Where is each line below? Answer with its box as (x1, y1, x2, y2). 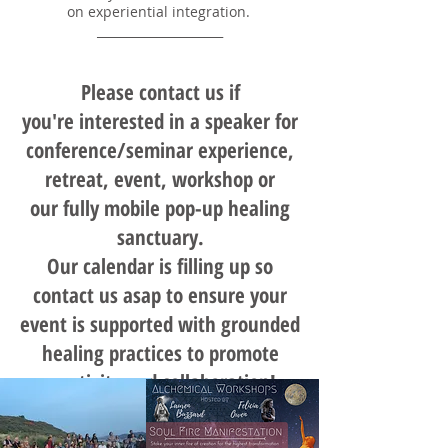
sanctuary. (116, 223, 204, 251)
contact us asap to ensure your (33, 281, 287, 309)
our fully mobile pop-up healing (30, 194, 290, 222)
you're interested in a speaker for (22, 107, 298, 135)
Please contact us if (80, 78, 240, 106)
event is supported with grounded (20, 310, 300, 338)
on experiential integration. (66, 2, 254, 21)
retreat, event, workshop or (45, 165, 275, 193)
